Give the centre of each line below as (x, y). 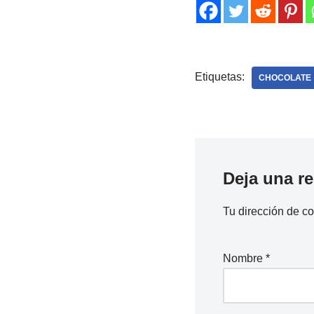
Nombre (244, 258)
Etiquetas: (219, 76)
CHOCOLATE (285, 77)
